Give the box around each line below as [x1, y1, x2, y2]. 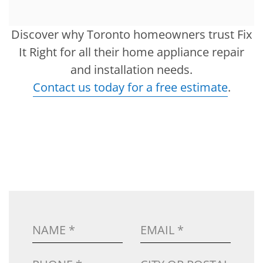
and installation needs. [70, 62, 193, 78]
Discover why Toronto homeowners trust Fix [11, 26, 252, 43]
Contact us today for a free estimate [32, 79, 228, 96]
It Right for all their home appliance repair [19, 44, 244, 60]
